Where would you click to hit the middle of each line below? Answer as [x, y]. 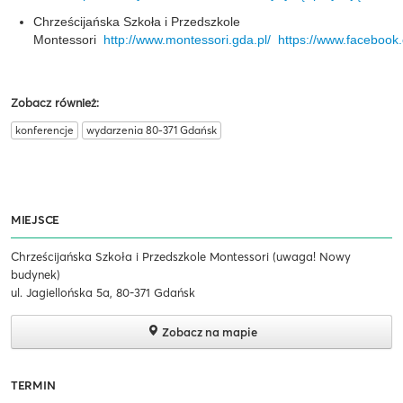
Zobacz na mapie [208, 332]
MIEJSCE [35, 220]
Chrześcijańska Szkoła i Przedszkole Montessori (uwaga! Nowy [181, 257]
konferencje [45, 130]
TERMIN [33, 385]
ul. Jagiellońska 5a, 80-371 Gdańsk [103, 293]
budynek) [36, 275]
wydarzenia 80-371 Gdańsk [152, 130]
